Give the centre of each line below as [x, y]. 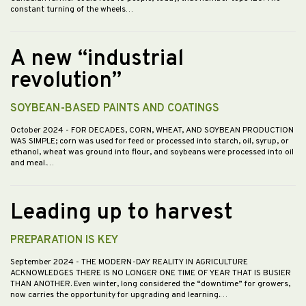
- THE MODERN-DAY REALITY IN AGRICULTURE [162, 263]
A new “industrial [97, 60]
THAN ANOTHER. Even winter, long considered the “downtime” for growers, [150, 284]
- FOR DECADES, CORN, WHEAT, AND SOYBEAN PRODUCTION [180, 131]
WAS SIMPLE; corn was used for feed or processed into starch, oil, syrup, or [150, 142]
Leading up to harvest [122, 213]
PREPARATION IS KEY [64, 241]
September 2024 [43, 263]
